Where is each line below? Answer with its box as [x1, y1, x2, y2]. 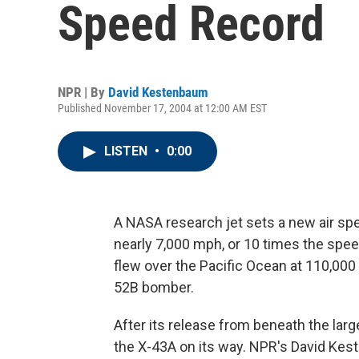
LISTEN [104, 143, 151, 159]
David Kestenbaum [108, 84, 208, 100]
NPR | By [58, 84, 108, 100]
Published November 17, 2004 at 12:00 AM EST [58, 102, 267, 115]
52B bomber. [114, 279, 194, 296]
